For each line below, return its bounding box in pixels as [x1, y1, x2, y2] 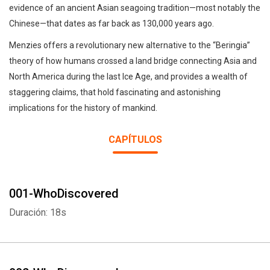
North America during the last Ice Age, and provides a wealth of [9, 72, 248, 81]
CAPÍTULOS [108, 134, 162, 145]
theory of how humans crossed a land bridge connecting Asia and [9, 56, 257, 66]
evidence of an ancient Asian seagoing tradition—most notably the [9, 3, 260, 13]
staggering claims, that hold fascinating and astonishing [9, 87, 221, 97]
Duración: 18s [9, 207, 66, 218]
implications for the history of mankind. [9, 103, 157, 113]
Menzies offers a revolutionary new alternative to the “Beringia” [9, 40, 250, 50]
